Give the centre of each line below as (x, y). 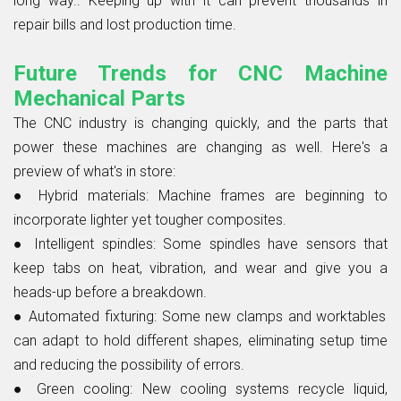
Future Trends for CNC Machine (200, 73)
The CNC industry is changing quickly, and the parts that (200, 123)
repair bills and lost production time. (125, 24)
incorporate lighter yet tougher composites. (150, 219)
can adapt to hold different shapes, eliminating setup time (200, 340)
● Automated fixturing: (85, 316)
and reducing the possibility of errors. (129, 364)
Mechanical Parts (99, 98)
